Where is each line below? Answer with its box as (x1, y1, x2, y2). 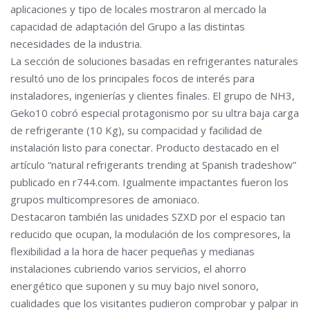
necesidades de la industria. (10, 36, 142, 51)
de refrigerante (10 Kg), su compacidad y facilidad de (10, 122, 262, 137)
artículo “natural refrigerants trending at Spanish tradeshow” (10, 157, 296, 172)
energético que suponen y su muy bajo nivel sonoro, (10, 278, 259, 293)
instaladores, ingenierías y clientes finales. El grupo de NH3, (10, 88, 295, 102)
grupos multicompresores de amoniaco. (10, 192, 199, 206)
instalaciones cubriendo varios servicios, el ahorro (10, 261, 246, 275)
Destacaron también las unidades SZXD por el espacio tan (10, 209, 285, 224)
